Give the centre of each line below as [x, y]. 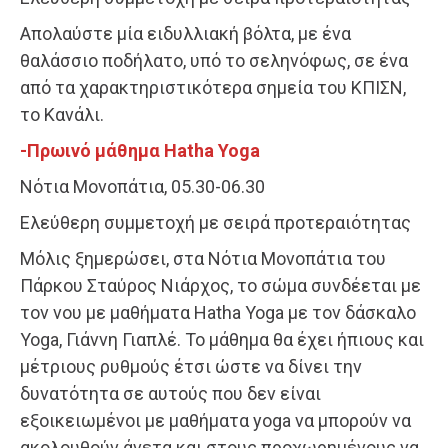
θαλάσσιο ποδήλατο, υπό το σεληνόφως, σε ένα [214, 61]
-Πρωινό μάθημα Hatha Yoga [140, 151]
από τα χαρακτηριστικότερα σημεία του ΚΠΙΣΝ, [213, 88]
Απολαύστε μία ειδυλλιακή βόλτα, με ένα [185, 34]
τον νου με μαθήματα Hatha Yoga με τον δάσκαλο [218, 313]
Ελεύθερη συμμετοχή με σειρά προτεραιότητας [215, 223]
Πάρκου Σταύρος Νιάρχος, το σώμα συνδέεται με [220, 286]
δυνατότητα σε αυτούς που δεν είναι [170, 394]
